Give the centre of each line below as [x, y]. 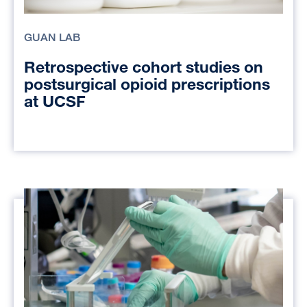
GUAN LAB [52, 37]
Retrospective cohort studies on [144, 66]
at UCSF [55, 101]
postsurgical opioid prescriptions [147, 84]
